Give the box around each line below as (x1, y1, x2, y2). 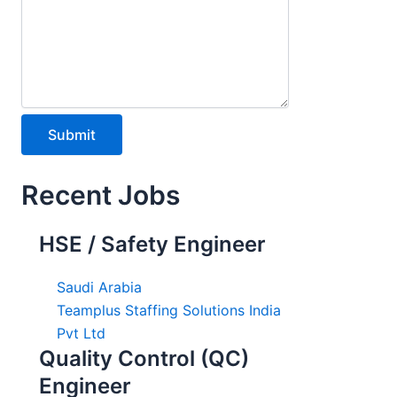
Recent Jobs (21, 178, 180, 211)
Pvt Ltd (57, 323, 105, 342)
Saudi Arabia (57, 277, 142, 296)
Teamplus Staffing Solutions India (57, 300, 281, 319)
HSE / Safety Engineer (39, 230, 266, 257)
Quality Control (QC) (39, 345, 249, 371)
